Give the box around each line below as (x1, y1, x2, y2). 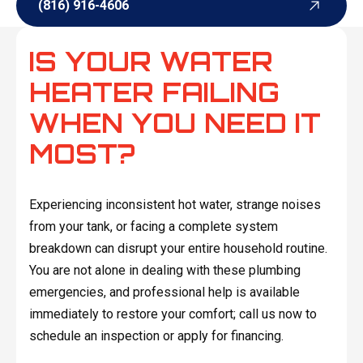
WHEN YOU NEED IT (28, 106, 321, 139)
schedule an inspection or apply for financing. (28, 327, 284, 344)
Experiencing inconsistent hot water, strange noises (28, 196, 321, 212)
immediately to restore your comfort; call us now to (28, 305, 317, 322)
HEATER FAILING (28, 75, 280, 109)
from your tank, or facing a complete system (28, 218, 278, 234)
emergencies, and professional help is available (28, 284, 300, 300)
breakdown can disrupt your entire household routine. (28, 240, 327, 256)
